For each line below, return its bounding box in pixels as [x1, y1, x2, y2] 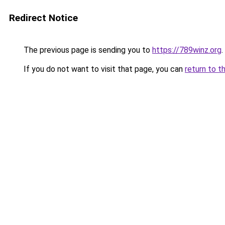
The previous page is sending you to [22, 45, 152, 55]
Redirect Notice [9, 12, 78, 24]
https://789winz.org [152, 45, 221, 55]
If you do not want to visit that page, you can [22, 64, 185, 74]
